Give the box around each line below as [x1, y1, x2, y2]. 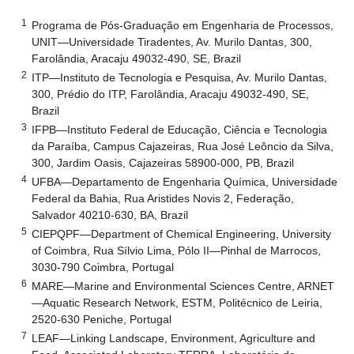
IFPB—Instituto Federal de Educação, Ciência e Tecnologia [32, 122, 328, 136]
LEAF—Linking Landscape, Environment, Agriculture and [32, 331, 316, 345]
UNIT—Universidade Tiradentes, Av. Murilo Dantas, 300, [32, 35, 313, 48]
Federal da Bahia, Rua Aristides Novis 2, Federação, [32, 191, 295, 205]
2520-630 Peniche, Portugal [32, 312, 172, 326]
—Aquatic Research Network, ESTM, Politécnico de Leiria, [32, 296, 323, 309]
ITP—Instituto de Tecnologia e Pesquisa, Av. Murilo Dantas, [32, 70, 328, 84]
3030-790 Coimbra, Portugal [32, 260, 175, 273]
